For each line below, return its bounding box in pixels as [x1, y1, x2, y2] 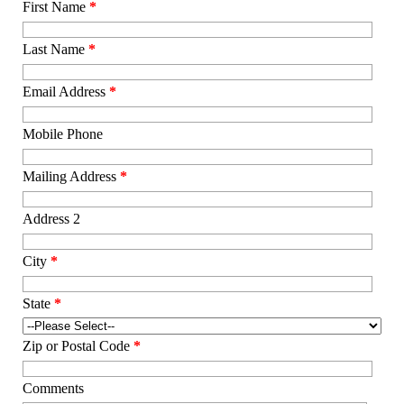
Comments [23, 381, 85, 397]
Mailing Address [23, 169, 121, 185]
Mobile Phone [23, 126, 104, 142]
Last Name [23, 41, 89, 58]
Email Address [23, 84, 110, 100]
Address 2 [23, 211, 81, 227]
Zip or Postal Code [23, 338, 134, 354]
